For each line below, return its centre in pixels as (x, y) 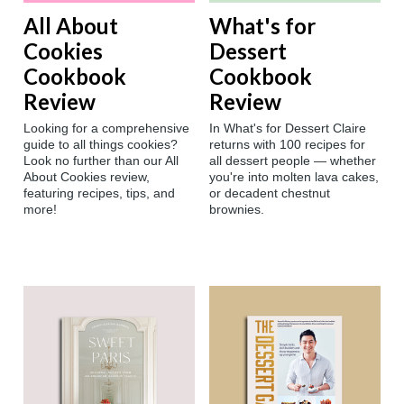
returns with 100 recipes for (287, 145)
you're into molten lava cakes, (294, 177)
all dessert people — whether (293, 161)
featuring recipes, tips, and (99, 193)
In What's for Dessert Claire (288, 129)
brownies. (237, 210)
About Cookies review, (87, 177)
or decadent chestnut (270, 193)
